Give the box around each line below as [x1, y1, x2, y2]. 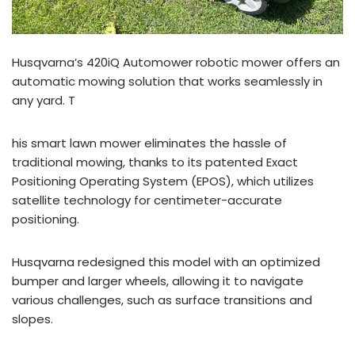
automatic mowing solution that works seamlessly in [12, 73, 323, 90]
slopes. [12, 311, 53, 327]
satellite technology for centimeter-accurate [12, 192, 282, 208]
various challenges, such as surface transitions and [12, 292, 312, 308]
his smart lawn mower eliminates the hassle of [12, 135, 287, 151]
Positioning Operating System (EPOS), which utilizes [12, 173, 314, 189]
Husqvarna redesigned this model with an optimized [12, 254, 320, 270]
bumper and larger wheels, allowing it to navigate [12, 273, 303, 289]
